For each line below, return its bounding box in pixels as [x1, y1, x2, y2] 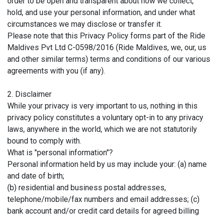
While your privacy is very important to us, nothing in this [7, 101, 198, 110]
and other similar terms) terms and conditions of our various [7, 54, 210, 64]
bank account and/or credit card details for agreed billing [7, 206, 199, 216]
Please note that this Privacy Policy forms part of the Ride [7, 31, 205, 40]
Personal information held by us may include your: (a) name [7, 159, 207, 169]
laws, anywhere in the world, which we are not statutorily [7, 124, 197, 134]
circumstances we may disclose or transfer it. [7, 19, 162, 29]
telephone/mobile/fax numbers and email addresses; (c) [7, 194, 200, 204]
